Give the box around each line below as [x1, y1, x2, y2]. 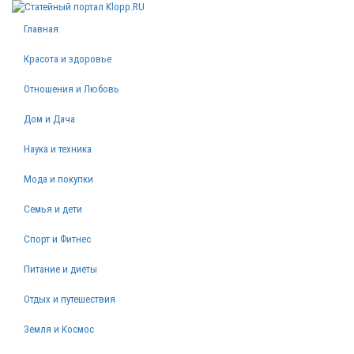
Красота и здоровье [24, 53, 111, 65]
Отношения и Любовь [24, 83, 119, 95]
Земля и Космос [24, 323, 94, 335]
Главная [24, 23, 58, 35]
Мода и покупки [24, 173, 93, 185]
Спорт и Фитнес [24, 233, 91, 245]
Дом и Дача [24, 113, 75, 125]
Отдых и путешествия [24, 293, 115, 305]
